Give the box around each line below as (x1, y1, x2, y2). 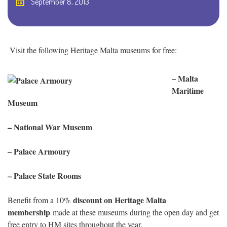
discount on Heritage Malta (70, 194, 166, 206)
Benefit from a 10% (8, 195, 70, 206)
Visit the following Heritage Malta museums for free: (10, 45, 177, 56)
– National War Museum (8, 121, 92, 133)
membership (8, 206, 50, 218)
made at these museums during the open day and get (50, 207, 219, 218)
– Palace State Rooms (8, 170, 84, 182)
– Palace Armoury (8, 145, 70, 158)
